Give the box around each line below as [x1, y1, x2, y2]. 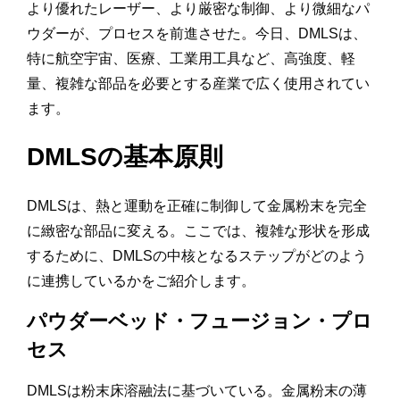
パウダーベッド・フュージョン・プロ [27, 310, 372, 333]
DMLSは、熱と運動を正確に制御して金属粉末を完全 [27, 198, 367, 214]
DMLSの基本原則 [27, 143, 223, 171]
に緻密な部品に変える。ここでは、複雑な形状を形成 [27, 223, 370, 239]
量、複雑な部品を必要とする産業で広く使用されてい [27, 76, 370, 92]
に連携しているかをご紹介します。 [27, 273, 255, 289]
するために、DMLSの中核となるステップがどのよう [27, 248, 367, 264]
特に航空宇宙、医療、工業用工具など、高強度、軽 [27, 51, 355, 67]
